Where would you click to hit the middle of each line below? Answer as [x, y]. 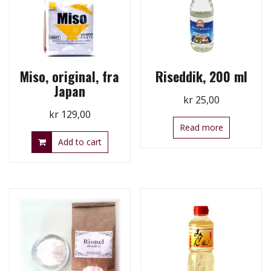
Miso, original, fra [70, 76]
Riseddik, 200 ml [201, 76]
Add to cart [80, 142]
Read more [201, 127]
